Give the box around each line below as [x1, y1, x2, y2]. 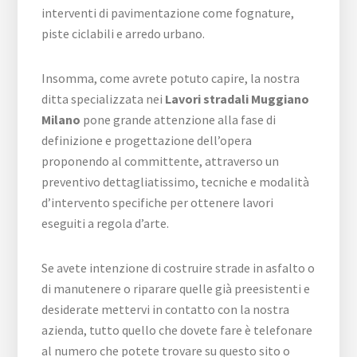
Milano [41, 112, 81, 127]
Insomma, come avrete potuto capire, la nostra [41, 70, 300, 86]
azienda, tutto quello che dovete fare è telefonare [41, 322, 313, 338]
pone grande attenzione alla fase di [80, 112, 277, 127]
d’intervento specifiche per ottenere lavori [41, 194, 274, 210]
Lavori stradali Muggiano [165, 91, 310, 107]
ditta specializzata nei [41, 91, 166, 107]
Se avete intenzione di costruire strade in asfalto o [41, 260, 316, 276]
